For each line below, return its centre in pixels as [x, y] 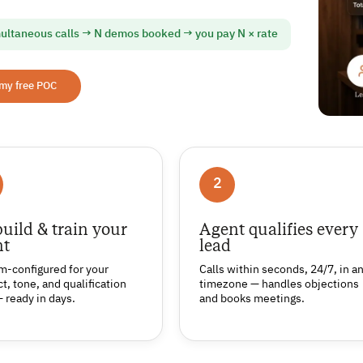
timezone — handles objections [280, 284]
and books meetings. [252, 299]
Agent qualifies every [279, 229]
